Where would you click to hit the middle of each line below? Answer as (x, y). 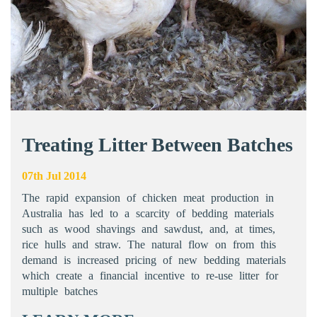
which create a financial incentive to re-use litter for (150, 276)
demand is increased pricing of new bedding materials (154, 260)
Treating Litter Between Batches (157, 145)
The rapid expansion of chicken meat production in (148, 198)
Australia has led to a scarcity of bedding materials (148, 214)
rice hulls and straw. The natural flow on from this (149, 245)
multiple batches (60, 292)
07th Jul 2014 (54, 176)
